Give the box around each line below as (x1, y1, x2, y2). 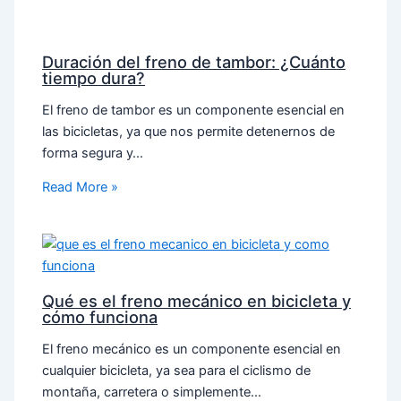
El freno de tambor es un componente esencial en (42, 101, 346, 118)
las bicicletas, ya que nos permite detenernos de (42, 123, 336, 140)
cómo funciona (42, 307, 158, 328)
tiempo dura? (42, 68, 146, 89)
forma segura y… (42, 144, 144, 161)
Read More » (42, 179, 119, 196)
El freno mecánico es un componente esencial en (42, 340, 342, 357)
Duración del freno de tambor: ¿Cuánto (42, 52, 346, 73)
